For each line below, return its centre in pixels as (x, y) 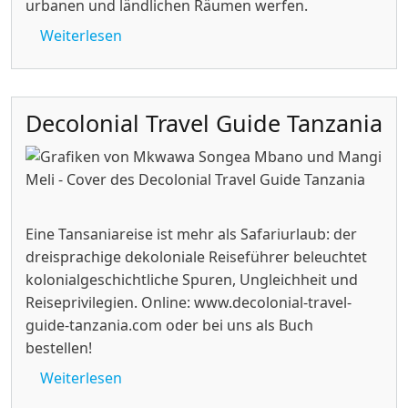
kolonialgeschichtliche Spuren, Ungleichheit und (192, 280)
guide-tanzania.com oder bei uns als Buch (169, 326)
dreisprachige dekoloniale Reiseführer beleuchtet (196, 257)
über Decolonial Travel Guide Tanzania (253, 377)
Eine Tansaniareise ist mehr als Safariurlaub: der (191, 235)
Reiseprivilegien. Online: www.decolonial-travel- (189, 303)
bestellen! (59, 348)
